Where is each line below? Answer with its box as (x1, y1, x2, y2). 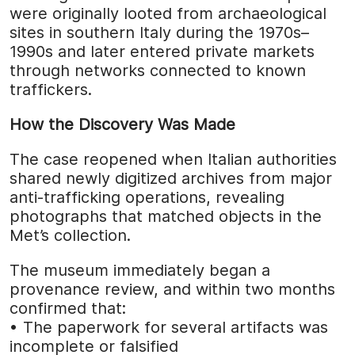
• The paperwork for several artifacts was (10, 318, 328, 338)
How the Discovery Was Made (10, 115, 235, 135)
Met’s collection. (10, 226, 131, 246)
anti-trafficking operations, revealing (10, 188, 284, 208)
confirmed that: (10, 299, 126, 319)
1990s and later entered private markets (10, 42, 315, 62)
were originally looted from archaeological (10, 4, 326, 24)
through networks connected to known (10, 61, 306, 81)
